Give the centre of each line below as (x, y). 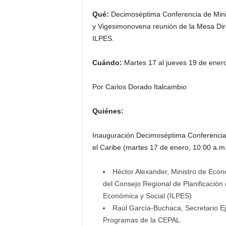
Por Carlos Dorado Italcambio (139, 87)
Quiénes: (108, 111)
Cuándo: (107, 63)
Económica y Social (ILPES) (147, 196)
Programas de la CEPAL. (142, 220)
